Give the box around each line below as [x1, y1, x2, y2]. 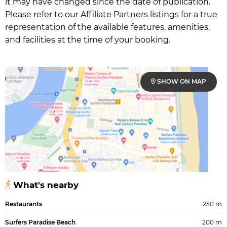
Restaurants [5, 200, 42, 208]
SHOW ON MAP [156, 78, 206, 86]
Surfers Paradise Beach [5, 218, 75, 226]
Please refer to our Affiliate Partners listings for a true [5, 9, 217, 19]
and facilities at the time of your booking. [5, 34, 170, 45]
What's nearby [11, 180, 79, 190]
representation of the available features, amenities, [5, 22, 210, 32]
